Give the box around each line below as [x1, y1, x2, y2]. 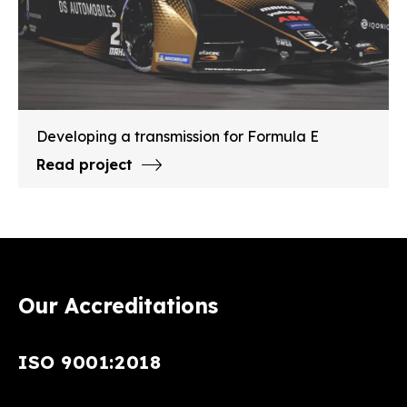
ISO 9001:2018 [18, 351, 162, 374]
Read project [36, 155, 133, 174]
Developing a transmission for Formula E [36, 127, 319, 146]
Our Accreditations [18, 293, 218, 320]
